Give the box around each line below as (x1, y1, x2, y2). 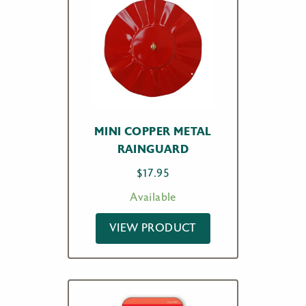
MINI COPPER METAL (94, 125, 212, 138)
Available (130, 191, 176, 204)
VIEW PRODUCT (109, 222, 197, 234)
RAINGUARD (117, 143, 189, 156)
